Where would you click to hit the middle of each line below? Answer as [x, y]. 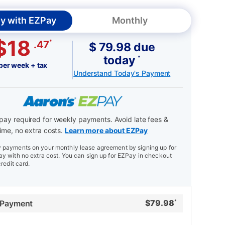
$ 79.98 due [122, 47]
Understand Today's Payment [122, 73]
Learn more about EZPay [106, 131]
